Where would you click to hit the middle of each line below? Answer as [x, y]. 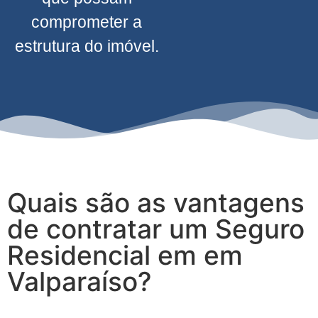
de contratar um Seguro [156, 229]
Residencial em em [125, 255]
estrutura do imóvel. [87, 46]
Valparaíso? [79, 281]
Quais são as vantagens [156, 202]
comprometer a [87, 22]
